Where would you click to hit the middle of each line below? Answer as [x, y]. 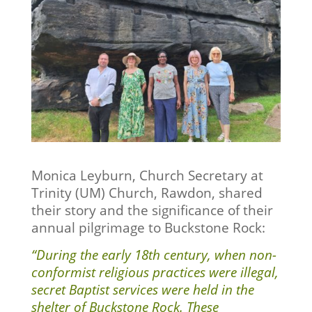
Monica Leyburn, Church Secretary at [147, 175]
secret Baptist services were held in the [142, 289]
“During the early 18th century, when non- [154, 254]
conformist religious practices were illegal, [155, 272]
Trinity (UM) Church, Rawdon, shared [147, 192]
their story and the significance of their [152, 210]
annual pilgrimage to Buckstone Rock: [150, 227]
